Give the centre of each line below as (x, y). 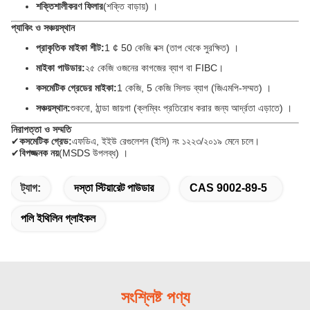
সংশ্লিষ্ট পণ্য (155, 297)
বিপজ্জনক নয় (39, 153)
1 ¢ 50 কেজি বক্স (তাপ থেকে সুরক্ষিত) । (172, 48)
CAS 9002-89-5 (228, 188)
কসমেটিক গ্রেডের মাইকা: (76, 88)
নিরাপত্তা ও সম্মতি (41, 129)
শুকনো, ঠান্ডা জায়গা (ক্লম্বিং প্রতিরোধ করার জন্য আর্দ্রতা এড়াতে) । (181, 108)
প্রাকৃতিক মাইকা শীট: (70, 48)
